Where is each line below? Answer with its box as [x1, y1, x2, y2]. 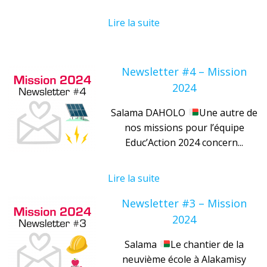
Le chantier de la [170, 237, 244, 251]
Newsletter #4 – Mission [122, 64, 247, 79]
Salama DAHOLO [111, 105, 188, 119]
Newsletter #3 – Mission [122, 195, 247, 210]
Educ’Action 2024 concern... [125, 135, 243, 149]
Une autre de [198, 105, 257, 119]
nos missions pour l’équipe [124, 120, 244, 134]
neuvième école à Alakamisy [122, 252, 246, 266]
